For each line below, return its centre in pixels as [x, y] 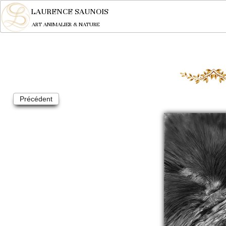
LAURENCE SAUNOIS [70, 12]
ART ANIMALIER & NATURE [66, 24]
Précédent [36, 99]
